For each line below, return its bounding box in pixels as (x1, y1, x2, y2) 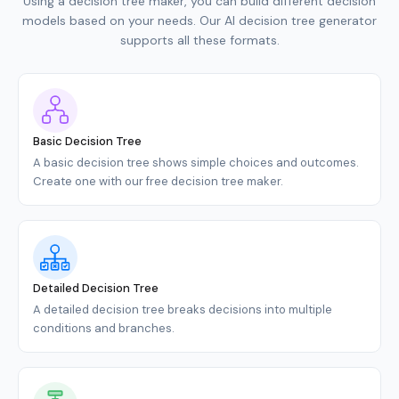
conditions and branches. (33, 320, 175, 336)
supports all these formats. (119, 31, 280, 48)
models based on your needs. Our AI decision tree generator (22, 12, 377, 28)
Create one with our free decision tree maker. (33, 173, 283, 189)
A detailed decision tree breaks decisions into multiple (33, 301, 332, 317)
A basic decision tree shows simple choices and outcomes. (33, 154, 359, 170)
